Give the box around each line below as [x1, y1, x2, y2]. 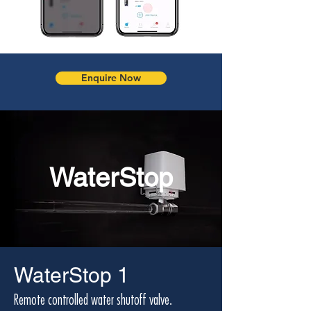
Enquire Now [81, 72, 141, 84]
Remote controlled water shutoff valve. [14, 294, 172, 308]
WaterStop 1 [14, 263, 129, 287]
